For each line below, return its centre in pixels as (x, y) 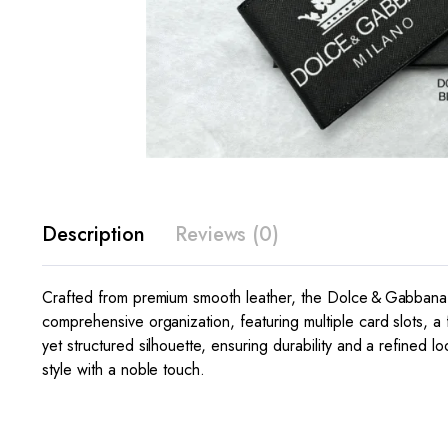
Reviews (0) (227, 234)
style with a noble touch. (124, 369)
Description (93, 234)
